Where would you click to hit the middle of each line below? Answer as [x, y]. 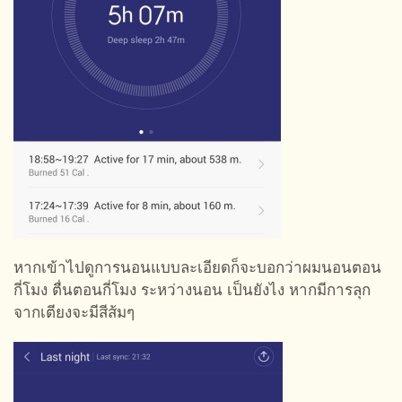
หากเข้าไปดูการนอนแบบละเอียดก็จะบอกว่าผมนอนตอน [197, 267]
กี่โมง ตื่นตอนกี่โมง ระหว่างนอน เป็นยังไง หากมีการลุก [192, 289]
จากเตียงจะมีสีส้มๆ [74, 312]
